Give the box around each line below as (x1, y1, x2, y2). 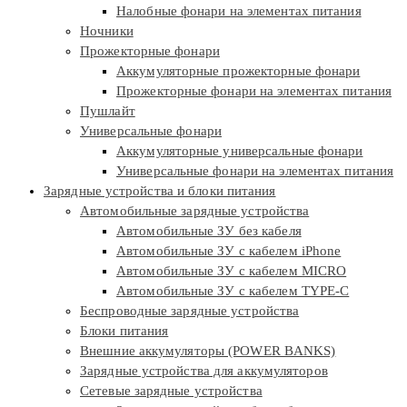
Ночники (80, 23, 134, 38)
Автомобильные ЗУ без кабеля (116, 223, 302, 238)
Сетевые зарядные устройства (80, 382, 263, 398)
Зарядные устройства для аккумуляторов (80, 362, 328, 378)
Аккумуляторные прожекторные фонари (116, 63, 361, 78)
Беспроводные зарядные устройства (80, 303, 300, 318)
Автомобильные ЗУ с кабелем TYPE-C (116, 283, 350, 298)
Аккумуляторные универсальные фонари (116, 143, 363, 158)
